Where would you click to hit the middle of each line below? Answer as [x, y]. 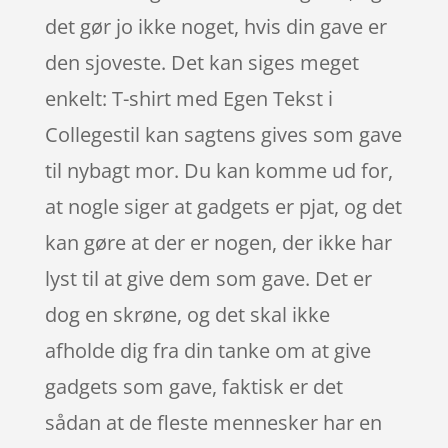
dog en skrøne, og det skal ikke [187, 314]
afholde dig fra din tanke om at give [207, 350]
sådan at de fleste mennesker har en [213, 422]
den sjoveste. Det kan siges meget [201, 62]
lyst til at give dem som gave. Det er [208, 278]
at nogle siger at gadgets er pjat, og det [223, 206]
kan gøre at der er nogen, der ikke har [218, 242]
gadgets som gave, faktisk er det [193, 386]
